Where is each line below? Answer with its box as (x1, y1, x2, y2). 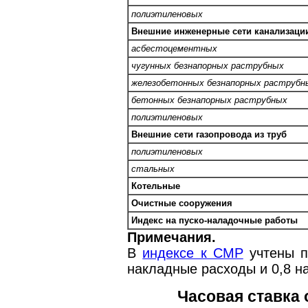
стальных (131, 163, 175, 174)
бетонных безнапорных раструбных (131, 94, 287, 105)
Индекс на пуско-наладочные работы (131, 214, 298, 225)
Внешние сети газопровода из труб (131, 129, 287, 140)
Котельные (131, 180, 180, 191)
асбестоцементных (131, 43, 217, 54)
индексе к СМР (142, 245, 243, 261)
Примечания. (127, 229, 216, 245)
